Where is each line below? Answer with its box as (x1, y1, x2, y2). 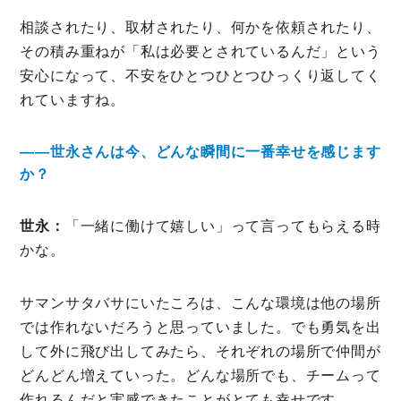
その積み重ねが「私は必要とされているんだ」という (20, 44, 381, 60)
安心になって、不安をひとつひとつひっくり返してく (20, 68, 381, 84)
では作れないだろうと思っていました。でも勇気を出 (20, 320, 381, 336)
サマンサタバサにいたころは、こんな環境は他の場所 (20, 295, 381, 311)
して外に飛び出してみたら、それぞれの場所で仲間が (20, 344, 381, 360)
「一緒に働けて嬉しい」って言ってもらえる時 (64, 218, 381, 235)
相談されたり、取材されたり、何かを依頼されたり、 (20, 20, 381, 36)
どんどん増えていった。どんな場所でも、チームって (20, 368, 381, 384)
